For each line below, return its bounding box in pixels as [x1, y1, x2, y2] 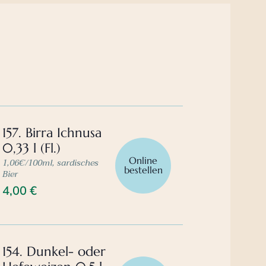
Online [129, 154, 157, 166]
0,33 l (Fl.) [2, 140, 61, 157]
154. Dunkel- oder [2, 243, 106, 260]
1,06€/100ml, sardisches [2, 155, 99, 171]
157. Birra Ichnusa [2, 125, 102, 141]
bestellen [123, 163, 163, 176]
